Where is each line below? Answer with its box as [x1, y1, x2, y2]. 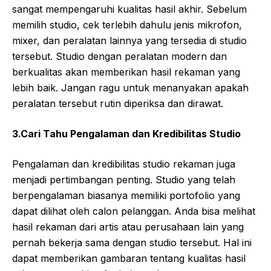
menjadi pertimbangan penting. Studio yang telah [12, 173, 235, 186]
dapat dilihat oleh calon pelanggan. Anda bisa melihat [12, 204, 255, 217]
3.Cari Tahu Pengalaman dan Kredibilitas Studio [12, 127, 241, 140]
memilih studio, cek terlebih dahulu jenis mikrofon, [12, 18, 242, 31]
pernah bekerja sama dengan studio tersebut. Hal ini [12, 236, 252, 249]
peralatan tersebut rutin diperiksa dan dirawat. [12, 97, 223, 109]
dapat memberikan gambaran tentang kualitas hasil [12, 252, 246, 264]
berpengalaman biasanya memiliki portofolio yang [12, 189, 240, 201]
